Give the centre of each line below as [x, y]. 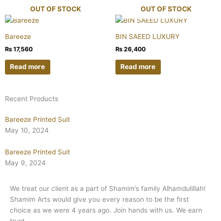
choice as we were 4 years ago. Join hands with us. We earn [106, 210]
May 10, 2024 [27, 130]
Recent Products [32, 99]
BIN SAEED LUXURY [147, 36]
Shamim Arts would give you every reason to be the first [99, 200]
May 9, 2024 [25, 163]
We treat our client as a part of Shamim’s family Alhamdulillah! [108, 189]
